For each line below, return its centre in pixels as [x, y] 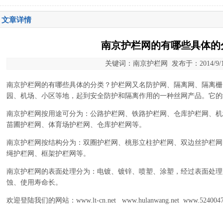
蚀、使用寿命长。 [34, 182]
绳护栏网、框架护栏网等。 [48, 154]
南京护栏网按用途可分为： [48, 114]
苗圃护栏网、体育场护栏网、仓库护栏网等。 [76, 125]
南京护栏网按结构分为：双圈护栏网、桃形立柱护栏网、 [94, 143]
